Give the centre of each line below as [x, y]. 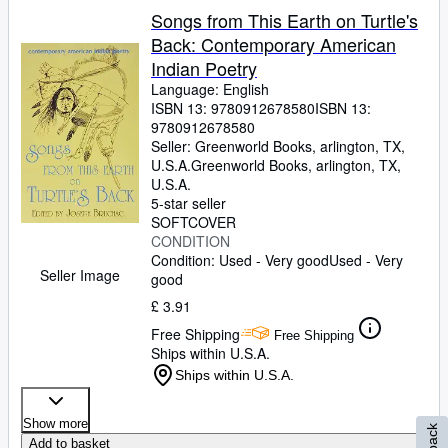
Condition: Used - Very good [240, 260]
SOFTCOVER [193, 222]
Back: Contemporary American [273, 44]
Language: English [210, 89]
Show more [55, 423]
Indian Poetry [204, 68]
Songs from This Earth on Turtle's [284, 20]
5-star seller [188, 203]
